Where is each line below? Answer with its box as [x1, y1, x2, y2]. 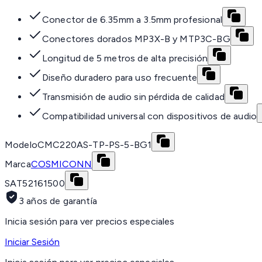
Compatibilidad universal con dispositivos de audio [42, 111, 257, 122]
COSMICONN [30, 158, 92, 170]
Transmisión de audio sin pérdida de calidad [42, 91, 225, 103]
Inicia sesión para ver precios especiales [5, 216, 175, 227]
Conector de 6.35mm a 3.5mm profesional [42, 14, 223, 26]
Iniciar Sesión [5, 236, 60, 248]
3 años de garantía [19, 195, 97, 207]
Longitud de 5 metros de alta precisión [42, 53, 208, 64]
